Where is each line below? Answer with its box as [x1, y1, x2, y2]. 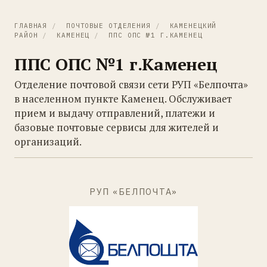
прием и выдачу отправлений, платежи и [14, 106, 215, 120]
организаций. [14, 135, 82, 148]
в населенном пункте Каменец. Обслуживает [14, 92, 232, 105]
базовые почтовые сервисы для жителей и [14, 120, 219, 134]
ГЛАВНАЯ [14, 21, 48, 30]
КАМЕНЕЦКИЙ [169, 21, 217, 30]
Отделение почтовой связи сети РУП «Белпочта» [14, 77, 248, 91]
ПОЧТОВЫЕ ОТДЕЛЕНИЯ [66, 21, 151, 30]
